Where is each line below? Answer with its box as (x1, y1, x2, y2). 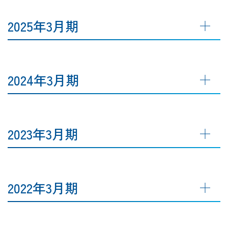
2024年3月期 (8, 70, 79, 89)
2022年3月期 (8, 178, 78, 197)
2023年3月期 (8, 124, 78, 143)
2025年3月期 (8, 16, 79, 35)
